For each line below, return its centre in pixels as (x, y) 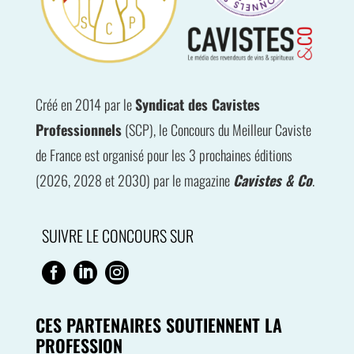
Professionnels (78, 130)
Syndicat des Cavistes (197, 105)
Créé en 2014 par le (85, 105)
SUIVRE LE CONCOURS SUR (117, 236)
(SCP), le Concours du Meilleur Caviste (216, 130)
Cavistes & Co (272, 181)
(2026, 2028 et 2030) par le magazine (134, 181)
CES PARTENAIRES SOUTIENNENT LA (158, 325)
